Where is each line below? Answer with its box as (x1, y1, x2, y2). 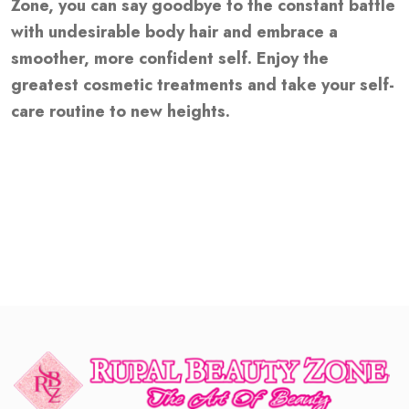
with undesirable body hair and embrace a (11, 19, 338, 44)
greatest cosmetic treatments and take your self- (11, 72, 394, 97)
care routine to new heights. (11, 99, 230, 123)
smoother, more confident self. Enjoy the (11, 46, 329, 70)
